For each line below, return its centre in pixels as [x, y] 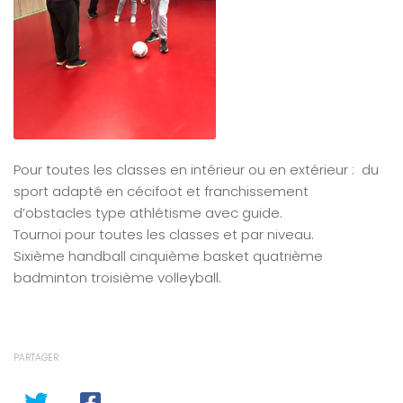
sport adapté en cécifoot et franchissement [161, 191]
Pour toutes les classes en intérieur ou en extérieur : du [196, 169]
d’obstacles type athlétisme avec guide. [148, 212]
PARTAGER [36, 357]
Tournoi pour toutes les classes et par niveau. [164, 234]
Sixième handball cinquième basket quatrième [168, 255]
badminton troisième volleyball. [117, 277]
